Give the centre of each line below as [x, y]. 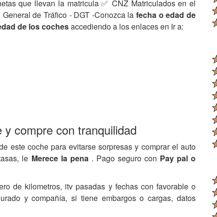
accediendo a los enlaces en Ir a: [127, 26]
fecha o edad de [166, 15]
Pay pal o [178, 158]
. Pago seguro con [125, 158]
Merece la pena [61, 158]
